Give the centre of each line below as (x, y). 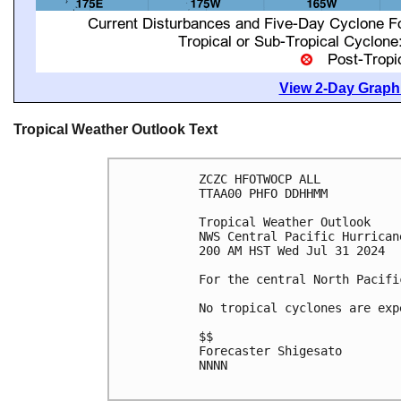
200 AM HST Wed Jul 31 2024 (292, 250)
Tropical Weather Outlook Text (115, 130)
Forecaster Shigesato (270, 350)
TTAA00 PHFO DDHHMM (263, 193)
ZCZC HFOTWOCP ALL (260, 179)
